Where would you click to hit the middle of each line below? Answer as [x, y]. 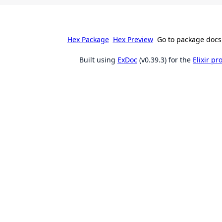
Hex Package [88, 39]
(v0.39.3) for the [165, 59]
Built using [98, 59]
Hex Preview [133, 39]
